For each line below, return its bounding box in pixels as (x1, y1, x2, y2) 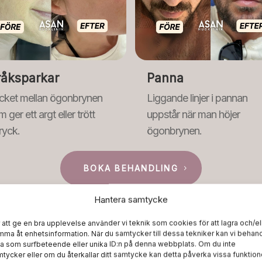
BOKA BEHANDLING (84, 163, 178, 173)
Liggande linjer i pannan (147, 91, 248, 104)
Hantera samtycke (94, 194, 168, 205)
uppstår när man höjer (147, 108, 240, 120)
